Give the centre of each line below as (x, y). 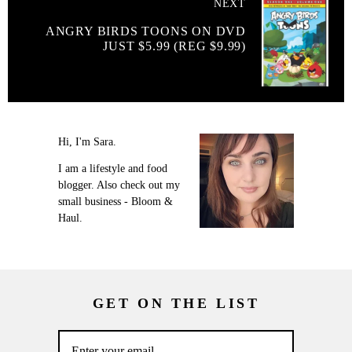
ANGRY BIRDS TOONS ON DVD (145, 31)
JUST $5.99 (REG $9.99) (174, 46)
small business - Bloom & (115, 201)
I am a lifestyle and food (113, 168)
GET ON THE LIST (176, 303)
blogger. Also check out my (119, 185)
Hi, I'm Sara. (87, 142)
